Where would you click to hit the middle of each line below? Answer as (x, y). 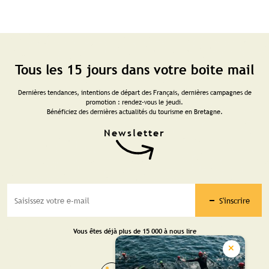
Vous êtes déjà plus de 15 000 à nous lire (134, 231)
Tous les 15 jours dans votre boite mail (134, 70)
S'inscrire (234, 200)
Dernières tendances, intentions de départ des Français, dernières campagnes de (134, 92)
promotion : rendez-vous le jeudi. (134, 102)
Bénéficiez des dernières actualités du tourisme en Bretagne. (134, 112)
